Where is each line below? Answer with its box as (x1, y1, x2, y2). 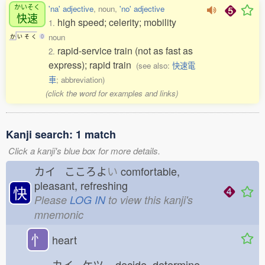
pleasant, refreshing (34, 177, 137, 193)
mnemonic (34, 207, 83, 222)
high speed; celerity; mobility (57, 15, 176, 29)
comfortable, (118, 163, 180, 179)
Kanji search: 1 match (6, 127, 116, 142)
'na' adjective (49, 3, 93, 14)
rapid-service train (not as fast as (57, 44, 193, 57)
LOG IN (70, 192, 105, 207)
